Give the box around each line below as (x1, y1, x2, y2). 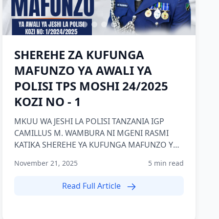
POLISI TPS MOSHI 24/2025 (14, 78, 169, 94)
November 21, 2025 (14, 158, 78, 168)
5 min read (148, 158, 184, 168)
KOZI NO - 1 (14, 93, 82, 109)
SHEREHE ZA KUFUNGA (14, 46, 145, 63)
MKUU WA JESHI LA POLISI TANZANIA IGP (14, 116, 165, 127)
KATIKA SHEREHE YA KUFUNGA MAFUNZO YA (14, 139, 178, 150)
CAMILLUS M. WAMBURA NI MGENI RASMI (14, 128, 169, 138)
